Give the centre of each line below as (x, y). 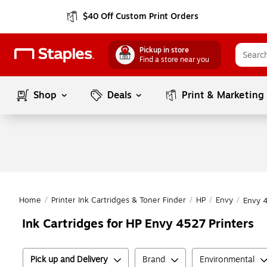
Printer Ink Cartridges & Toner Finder (119, 200)
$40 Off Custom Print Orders (140, 16)
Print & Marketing (223, 95)
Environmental (227, 260)
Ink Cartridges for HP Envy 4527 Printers (138, 224)
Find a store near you (174, 60)
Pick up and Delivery (69, 260)
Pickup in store (164, 50)
